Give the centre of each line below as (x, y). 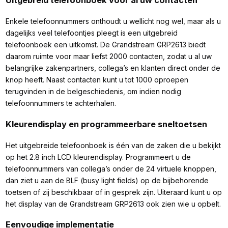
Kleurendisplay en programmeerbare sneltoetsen (106, 124)
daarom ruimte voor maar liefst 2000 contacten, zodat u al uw (108, 56)
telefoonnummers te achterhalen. (61, 103)
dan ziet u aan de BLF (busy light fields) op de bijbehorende (107, 181)
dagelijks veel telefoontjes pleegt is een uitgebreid (91, 33)
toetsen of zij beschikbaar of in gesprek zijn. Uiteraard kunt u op (113, 192)
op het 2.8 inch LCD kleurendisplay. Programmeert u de (98, 157)
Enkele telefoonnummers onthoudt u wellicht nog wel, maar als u (113, 21)
